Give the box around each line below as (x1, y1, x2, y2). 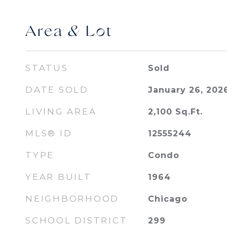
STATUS (25, 63, 68, 73)
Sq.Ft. (175, 107, 203, 117)
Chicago (147, 194, 187, 204)
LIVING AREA (25, 106, 97, 117)
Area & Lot (25, 24, 113, 41)
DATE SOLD (25, 85, 89, 95)
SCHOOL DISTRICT (25, 215, 128, 225)
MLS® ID (25, 128, 72, 138)
